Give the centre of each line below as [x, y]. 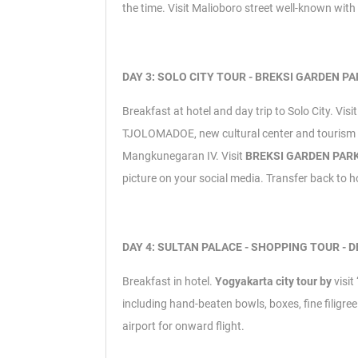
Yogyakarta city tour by [274, 282]
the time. [145, 8]
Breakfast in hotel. [169, 282]
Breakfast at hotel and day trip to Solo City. [229, 111]
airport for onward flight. [183, 326]
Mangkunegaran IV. [172, 156]
